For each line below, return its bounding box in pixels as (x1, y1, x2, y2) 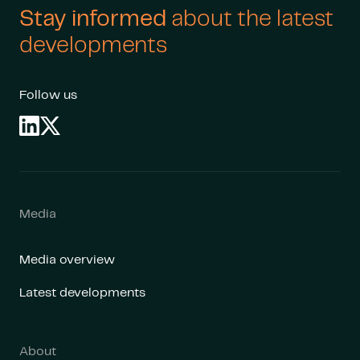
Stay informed (19, 9, 171, 31)
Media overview (19, 254, 115, 266)
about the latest (171, 9, 333, 31)
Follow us (19, 89, 77, 101)
